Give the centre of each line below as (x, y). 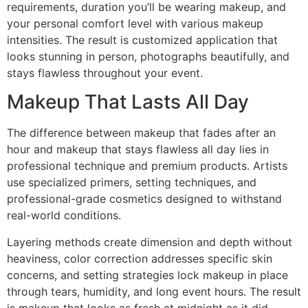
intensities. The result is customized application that (142, 40)
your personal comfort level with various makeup (135, 23)
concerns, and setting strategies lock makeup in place (147, 275)
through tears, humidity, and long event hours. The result (154, 291)
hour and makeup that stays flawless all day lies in (138, 150)
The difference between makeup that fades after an (141, 133)
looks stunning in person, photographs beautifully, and (148, 56)
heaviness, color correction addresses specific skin (140, 258)
